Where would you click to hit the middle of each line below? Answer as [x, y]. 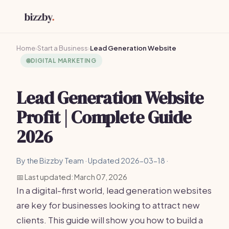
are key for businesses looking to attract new [108, 205]
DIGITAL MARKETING [63, 61]
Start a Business [63, 48]
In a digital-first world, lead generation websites [114, 190]
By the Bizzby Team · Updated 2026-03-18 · [92, 161]
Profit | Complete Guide [104, 117]
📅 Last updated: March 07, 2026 [72, 177]
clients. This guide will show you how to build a [110, 220]
